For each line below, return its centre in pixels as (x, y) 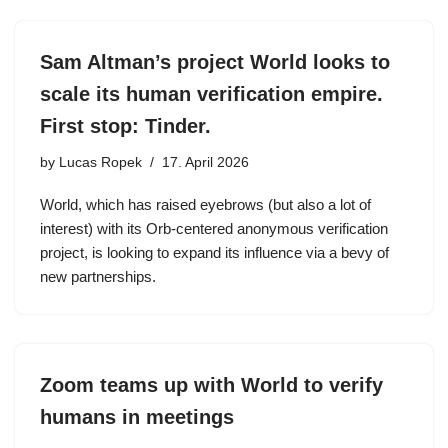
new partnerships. (98, 276)
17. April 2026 (205, 162)
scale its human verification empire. (211, 94)
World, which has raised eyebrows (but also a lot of (205, 204)
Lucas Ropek (100, 162)
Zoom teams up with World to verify (211, 385)
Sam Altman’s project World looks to (215, 62)
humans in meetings (137, 417)
